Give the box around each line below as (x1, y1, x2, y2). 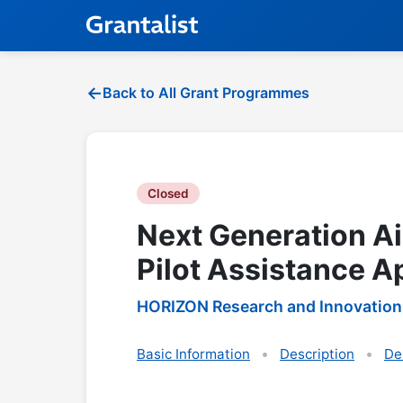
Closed (148, 186, 189, 201)
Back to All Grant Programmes (103, 84, 309, 102)
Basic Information (137, 345, 250, 363)
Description (280, 345, 354, 363)
